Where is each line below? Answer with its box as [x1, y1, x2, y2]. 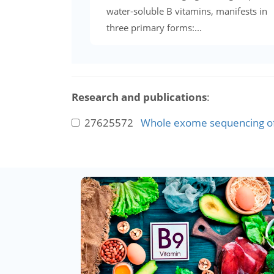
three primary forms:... [106, 21, 202, 34]
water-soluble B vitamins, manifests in [106, 4, 267, 17]
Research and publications [72, 89, 207, 104]
